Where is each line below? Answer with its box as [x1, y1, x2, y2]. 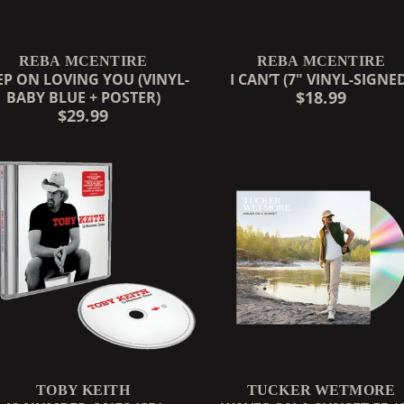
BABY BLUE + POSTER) [5, 87, 161, 107]
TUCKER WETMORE [246, 381, 396, 398]
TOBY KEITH [36, 381, 130, 398]
